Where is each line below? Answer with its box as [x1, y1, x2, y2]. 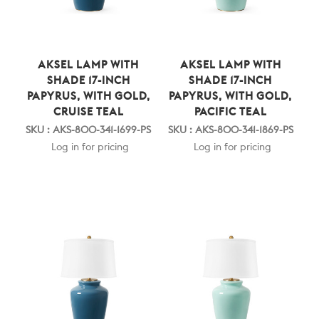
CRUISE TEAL [53, 107, 124, 118]
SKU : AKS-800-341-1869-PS [167, 125, 293, 136]
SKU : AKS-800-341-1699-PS [26, 125, 152, 136]
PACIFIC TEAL [194, 107, 267, 118]
